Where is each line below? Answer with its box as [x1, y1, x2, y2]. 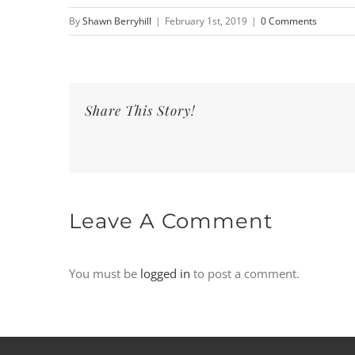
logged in [140, 265, 190, 281]
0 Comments [261, 14, 317, 28]
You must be [69, 265, 140, 281]
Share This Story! [85, 101, 195, 119]
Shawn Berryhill [82, 14, 151, 28]
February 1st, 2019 [165, 14, 247, 28]
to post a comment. [190, 265, 300, 281]
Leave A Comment [69, 208, 273, 234]
